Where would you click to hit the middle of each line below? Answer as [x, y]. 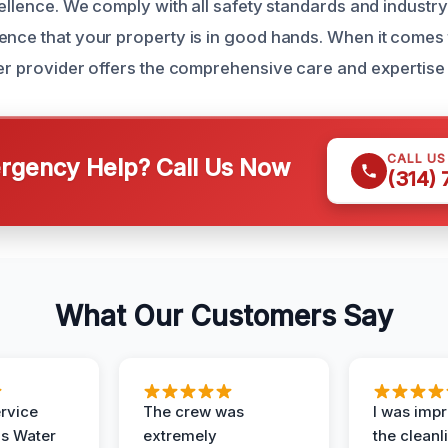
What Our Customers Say [224, 316]
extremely [180, 435]
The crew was [193, 411]
